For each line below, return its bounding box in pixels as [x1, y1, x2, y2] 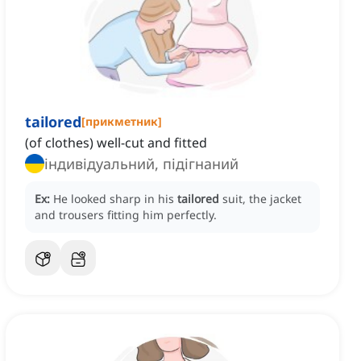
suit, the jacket [222, 191, 301, 207]
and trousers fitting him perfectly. [35, 207, 217, 223]
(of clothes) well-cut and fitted [25, 134, 207, 152]
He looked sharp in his [53, 191, 177, 207]
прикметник [85, 114, 158, 130]
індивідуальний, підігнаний [44, 154, 239, 174]
